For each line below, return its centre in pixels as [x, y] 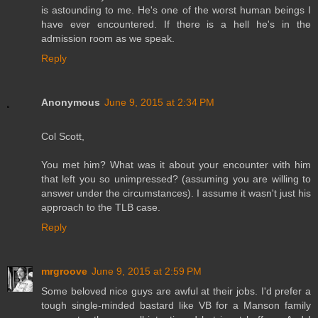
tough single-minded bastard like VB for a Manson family [176, 305]
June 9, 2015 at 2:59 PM [147, 271]
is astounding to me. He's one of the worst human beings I [176, 10]
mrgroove [64, 271]
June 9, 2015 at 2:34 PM [159, 102]
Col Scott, [63, 136]
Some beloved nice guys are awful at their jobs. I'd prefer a [176, 291]
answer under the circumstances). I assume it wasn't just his [176, 193]
